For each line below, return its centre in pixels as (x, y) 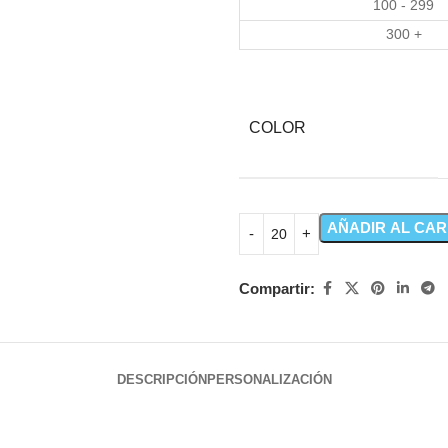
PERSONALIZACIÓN (269, 379)
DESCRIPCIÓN (161, 379)
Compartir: (277, 288)
